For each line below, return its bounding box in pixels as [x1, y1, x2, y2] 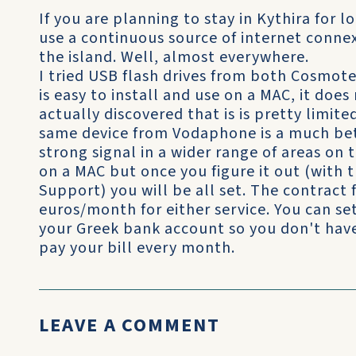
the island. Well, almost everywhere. [39, 46, 309, 68]
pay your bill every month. [39, 237, 235, 259]
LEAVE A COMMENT [39, 311, 220, 339]
